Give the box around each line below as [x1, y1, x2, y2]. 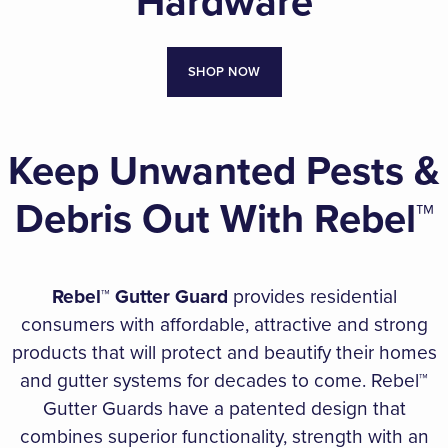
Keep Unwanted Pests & [8, 141, 440, 201]
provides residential [227, 282, 397, 312]
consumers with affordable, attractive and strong [20, 310, 428, 340]
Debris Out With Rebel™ [14, 189, 434, 249]
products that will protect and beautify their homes [11, 338, 437, 368]
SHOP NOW [187, 62, 261, 82]
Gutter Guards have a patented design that [42, 394, 406, 424]
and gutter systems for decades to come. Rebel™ [20, 366, 428, 396]
